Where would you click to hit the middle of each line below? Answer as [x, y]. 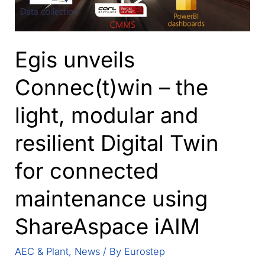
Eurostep [145, 251]
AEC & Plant [42, 251]
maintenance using [112, 198]
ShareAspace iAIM [108, 226]
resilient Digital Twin [117, 143]
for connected [87, 171]
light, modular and [107, 115]
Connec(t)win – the [112, 87]
